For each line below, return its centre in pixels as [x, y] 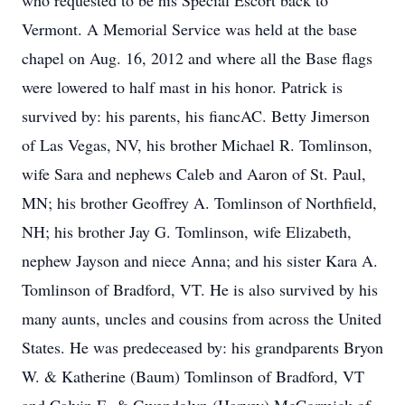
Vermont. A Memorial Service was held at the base [189, 29]
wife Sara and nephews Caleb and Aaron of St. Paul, [194, 174]
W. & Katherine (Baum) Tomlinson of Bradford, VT [193, 376]
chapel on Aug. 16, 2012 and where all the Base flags [197, 58]
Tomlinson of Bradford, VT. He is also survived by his [200, 289]
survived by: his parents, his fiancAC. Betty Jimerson [196, 116]
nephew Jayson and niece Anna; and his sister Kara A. [200, 260]
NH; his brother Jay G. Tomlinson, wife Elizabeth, [187, 231]
